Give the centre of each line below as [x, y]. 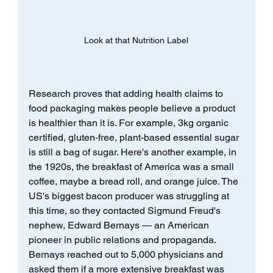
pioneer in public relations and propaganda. [123, 239]
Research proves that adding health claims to [127, 93]
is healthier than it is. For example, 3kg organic [129, 122]
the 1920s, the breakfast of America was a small [132, 166]
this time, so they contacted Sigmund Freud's [126, 210]
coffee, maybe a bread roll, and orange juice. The [134, 181]
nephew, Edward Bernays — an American [120, 225]
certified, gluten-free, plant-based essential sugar [135, 137]
